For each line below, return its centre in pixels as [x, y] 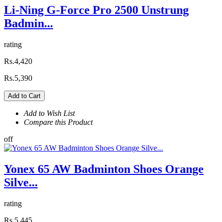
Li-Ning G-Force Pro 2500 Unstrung [96, 10]
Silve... [21, 182]
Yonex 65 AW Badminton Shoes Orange [104, 169]
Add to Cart [24, 96]
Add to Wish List [49, 113]
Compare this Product [58, 122]
